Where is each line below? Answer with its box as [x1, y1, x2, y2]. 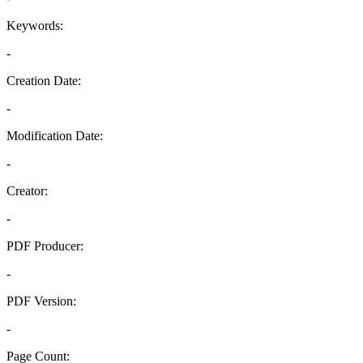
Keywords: [6, 19, 63, 32]
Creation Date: [6, 74, 81, 88]
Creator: [6, 184, 48, 198]
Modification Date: [6, 129, 103, 143]
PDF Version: [6, 294, 76, 308]
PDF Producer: [6, 239, 83, 253]
